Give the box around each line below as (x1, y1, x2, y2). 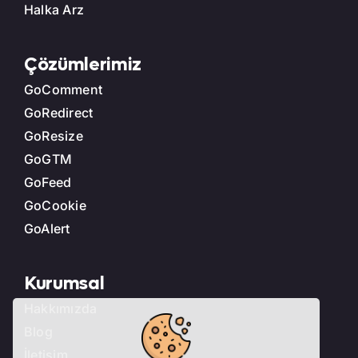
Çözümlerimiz (23, 53, 141, 78)
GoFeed (23, 174, 72, 191)
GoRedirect (23, 105, 93, 121)
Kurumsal (23, 272, 105, 296)
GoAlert (23, 221, 70, 237)
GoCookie (23, 197, 86, 214)
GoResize (23, 128, 83, 145)
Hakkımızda (23, 300, 97, 317)
